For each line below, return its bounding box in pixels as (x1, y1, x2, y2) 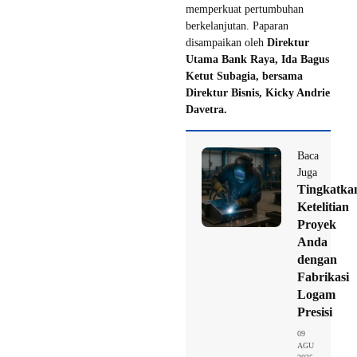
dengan (297, 253, 337, 267)
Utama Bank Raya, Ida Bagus (186, 53, 329, 66)
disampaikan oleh (186, 37, 267, 49)
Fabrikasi (297, 270, 349, 284)
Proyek (297, 218, 336, 232)
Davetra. (186, 104, 227, 116)
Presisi (297, 305, 332, 320)
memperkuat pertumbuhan (186, 3, 304, 16)
